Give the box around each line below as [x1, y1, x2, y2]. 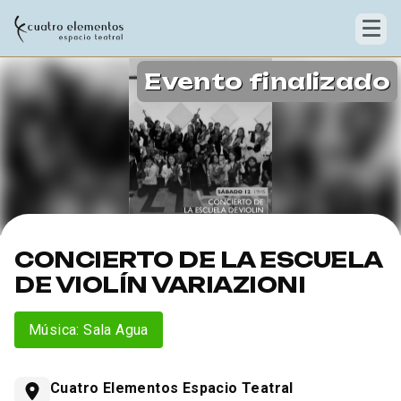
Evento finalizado [144, 68, 390, 95]
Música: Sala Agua [29, 320, 149, 338]
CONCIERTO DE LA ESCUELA [14, 245, 382, 273]
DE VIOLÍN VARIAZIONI [14, 270, 306, 298]
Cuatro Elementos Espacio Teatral [50, 379, 294, 397]
